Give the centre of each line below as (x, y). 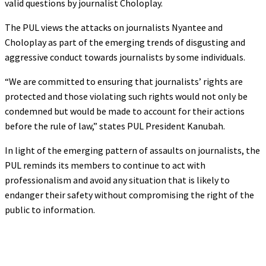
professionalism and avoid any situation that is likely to (117, 180)
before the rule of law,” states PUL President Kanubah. (115, 126)
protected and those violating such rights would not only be (126, 96)
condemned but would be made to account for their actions (125, 111)
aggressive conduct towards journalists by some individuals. (125, 57)
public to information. (50, 209)
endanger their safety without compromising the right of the (129, 194)
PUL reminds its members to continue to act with (105, 165)
